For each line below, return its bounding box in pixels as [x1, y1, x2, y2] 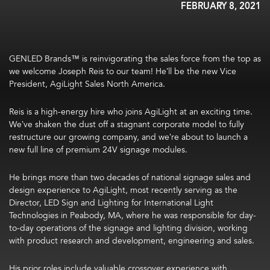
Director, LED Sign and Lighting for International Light [9, 196, 213, 209]
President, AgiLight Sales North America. [9, 78, 165, 90]
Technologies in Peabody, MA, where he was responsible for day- [9, 209, 256, 222]
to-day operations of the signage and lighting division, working [9, 222, 248, 234]
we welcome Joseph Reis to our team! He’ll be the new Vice [9, 65, 236, 78]
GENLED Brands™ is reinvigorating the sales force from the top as [9, 52, 261, 65]
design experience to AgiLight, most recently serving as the [9, 184, 237, 196]
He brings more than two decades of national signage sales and [9, 171, 251, 184]
